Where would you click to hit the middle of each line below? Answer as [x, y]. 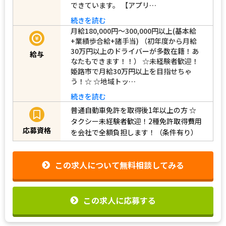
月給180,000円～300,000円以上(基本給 [133, 31]
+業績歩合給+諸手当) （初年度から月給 [134, 41]
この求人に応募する [120, 200]
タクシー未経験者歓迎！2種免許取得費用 [136, 121]
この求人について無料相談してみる [120, 165]
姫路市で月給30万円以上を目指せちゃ [131, 71]
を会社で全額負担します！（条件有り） [134, 132]
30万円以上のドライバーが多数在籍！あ [135, 51]
